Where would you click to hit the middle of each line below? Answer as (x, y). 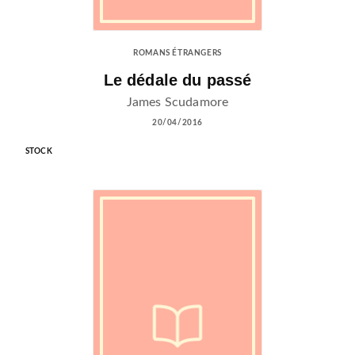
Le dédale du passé (177, 80)
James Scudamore (177, 103)
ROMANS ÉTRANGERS (177, 53)
